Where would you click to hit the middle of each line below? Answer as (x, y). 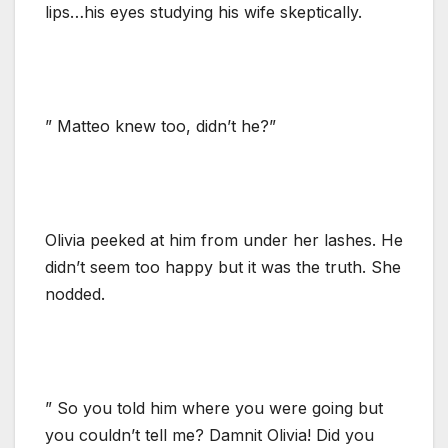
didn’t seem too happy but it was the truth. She (223, 266)
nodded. (75, 293)
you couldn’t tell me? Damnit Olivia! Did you (209, 434)
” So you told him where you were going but (214, 407)
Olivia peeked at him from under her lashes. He (224, 239)
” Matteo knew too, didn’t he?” (160, 125)
